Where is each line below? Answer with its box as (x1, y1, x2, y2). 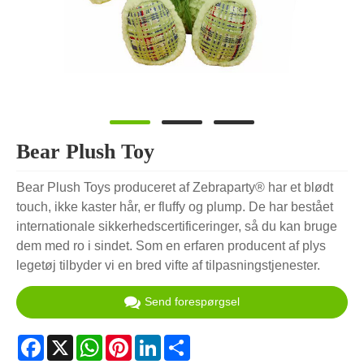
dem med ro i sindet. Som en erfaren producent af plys (16, 239, 326, 253)
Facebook (44, 333, 102, 348)
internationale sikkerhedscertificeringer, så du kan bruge (16, 219, 337, 234)
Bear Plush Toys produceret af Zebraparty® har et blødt (16, 180, 333, 195)
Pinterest (132, 333, 183, 348)
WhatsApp (102, 333, 162, 348)
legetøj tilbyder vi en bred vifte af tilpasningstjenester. (16, 258, 320, 273)
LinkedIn (161, 333, 210, 348)
